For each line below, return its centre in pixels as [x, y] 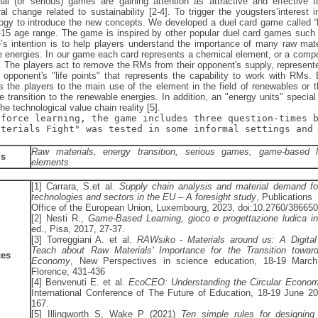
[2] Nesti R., [60, 218]
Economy [51, 261]
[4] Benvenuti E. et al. [80, 282]
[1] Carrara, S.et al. [75, 186]
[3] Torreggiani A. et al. [84, 240]
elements [50, 162]
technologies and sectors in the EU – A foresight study [144, 197]
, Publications [284, 197]
